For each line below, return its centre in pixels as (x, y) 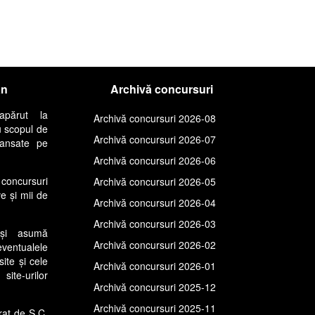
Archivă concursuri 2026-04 (155, 202)
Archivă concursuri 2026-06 (155, 160)
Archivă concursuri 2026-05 (155, 181)
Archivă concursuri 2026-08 (155, 118)
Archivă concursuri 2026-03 (155, 223)
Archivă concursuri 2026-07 (155, 139)
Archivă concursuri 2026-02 (155, 244)
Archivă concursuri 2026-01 (155, 265)
